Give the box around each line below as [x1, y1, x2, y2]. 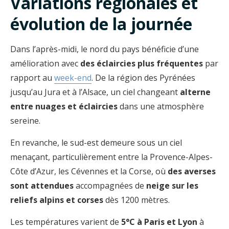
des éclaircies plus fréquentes [80, 57, 203, 69]
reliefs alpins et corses [10, 194, 103, 205]
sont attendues [10, 179, 74, 191]
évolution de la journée [10, 12, 192, 35]
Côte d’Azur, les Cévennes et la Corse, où [10, 165, 168, 177]
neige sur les [146, 179, 198, 191]
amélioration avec [10, 57, 80, 69]
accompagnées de [74, 179, 146, 191]
